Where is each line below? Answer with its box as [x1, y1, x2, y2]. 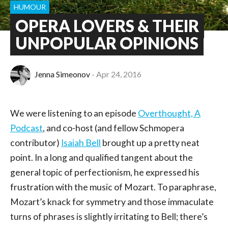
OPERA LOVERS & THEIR [15, 16, 199, 36]
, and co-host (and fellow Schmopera [43, 123, 184, 133]
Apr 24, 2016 [96, 69, 141, 79]
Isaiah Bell [61, 137, 101, 148]
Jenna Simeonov [35, 69, 90, 79]
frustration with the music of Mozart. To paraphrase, [10, 182, 216, 192]
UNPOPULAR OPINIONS [15, 33, 198, 53]
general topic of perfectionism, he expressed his [10, 167, 199, 178]
